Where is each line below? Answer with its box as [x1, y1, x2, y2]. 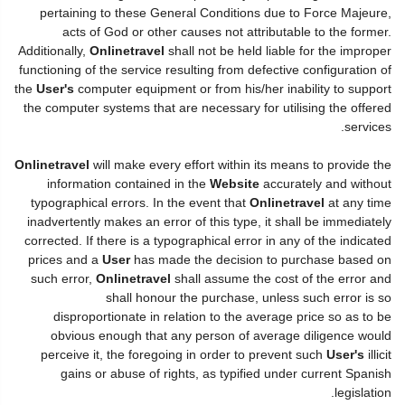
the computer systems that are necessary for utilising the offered [24, 99, 391, 115]
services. [344, 118, 391, 134]
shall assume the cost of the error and [171, 270, 391, 286]
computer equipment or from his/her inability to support [74, 80, 391, 96]
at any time [325, 194, 391, 210]
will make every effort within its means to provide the [89, 156, 391, 172]
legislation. [334, 384, 391, 400]
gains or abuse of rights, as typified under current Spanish [61, 365, 391, 381]
